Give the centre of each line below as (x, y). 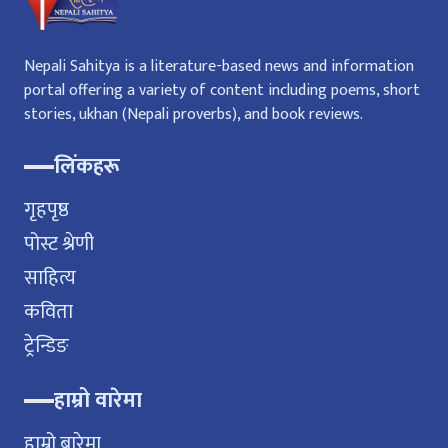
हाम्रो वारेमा (98, 400)
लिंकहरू (87, 166)
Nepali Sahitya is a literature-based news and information (219, 66)
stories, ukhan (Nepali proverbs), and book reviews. (193, 114)
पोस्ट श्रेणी (59, 244)
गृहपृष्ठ (46, 210)
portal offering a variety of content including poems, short (222, 90)
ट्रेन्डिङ (46, 346)
